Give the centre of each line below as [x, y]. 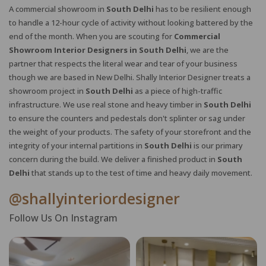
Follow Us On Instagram [63, 218]
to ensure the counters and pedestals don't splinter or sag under [127, 118]
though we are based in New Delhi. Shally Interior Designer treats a [130, 77]
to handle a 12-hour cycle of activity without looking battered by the [131, 22]
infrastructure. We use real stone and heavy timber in [105, 104]
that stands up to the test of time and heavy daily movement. [142, 172]
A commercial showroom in [57, 9]
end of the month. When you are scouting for [91, 36]
